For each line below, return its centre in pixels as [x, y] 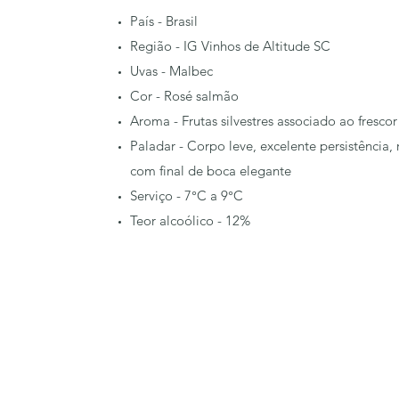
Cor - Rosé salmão [184, 96]
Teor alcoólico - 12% [190, 220]
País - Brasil [164, 21]
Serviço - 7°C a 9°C [187, 195]
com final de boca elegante [211, 171]
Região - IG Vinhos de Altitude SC [230, 46]
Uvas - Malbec [171, 71]
